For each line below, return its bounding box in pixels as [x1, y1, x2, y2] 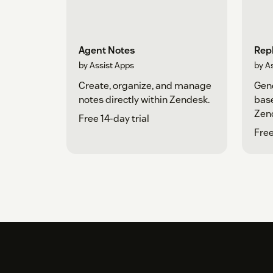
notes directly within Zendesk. [79, 93, 210, 107]
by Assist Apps [79, 60, 134, 71]
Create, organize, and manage [79, 79, 211, 93]
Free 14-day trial [79, 112, 149, 126]
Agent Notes [79, 44, 135, 57]
